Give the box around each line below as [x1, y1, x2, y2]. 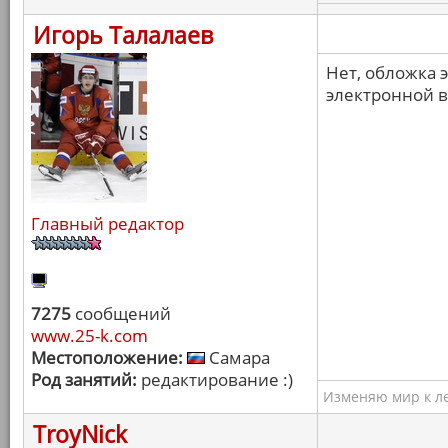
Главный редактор [31, 212, 184, 235]
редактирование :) [137, 368, 293, 391]
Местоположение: [31, 346, 183, 369]
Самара [205, 346, 270, 369]
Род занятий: [31, 368, 137, 391]
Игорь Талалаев [33, 19, 213, 51]
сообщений [71, 302, 171, 325]
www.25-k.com [31, 324, 148, 347]
